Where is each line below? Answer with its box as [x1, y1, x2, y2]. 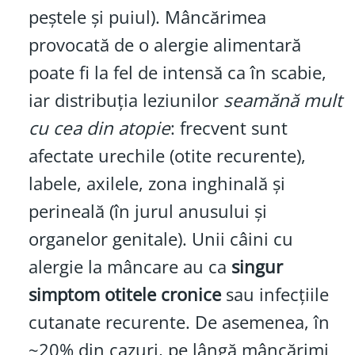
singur [231, 254, 283, 279]
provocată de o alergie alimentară [28, 32, 301, 57]
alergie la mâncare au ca [28, 254, 231, 279]
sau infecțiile [220, 281, 329, 307]
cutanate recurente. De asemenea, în [28, 309, 330, 334]
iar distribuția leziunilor [28, 87, 223, 113]
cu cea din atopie [28, 115, 170, 140]
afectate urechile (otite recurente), [28, 143, 306, 168]
